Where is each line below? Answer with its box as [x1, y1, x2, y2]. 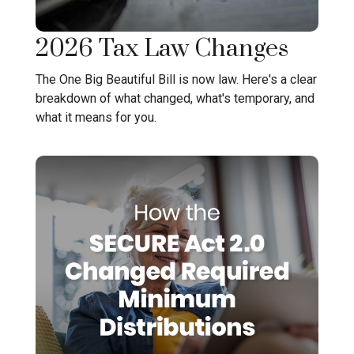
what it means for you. [36, 109, 156, 125]
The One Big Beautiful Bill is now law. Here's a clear [36, 71, 317, 87]
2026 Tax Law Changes [36, 34, 288, 65]
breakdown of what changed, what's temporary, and [36, 90, 314, 106]
